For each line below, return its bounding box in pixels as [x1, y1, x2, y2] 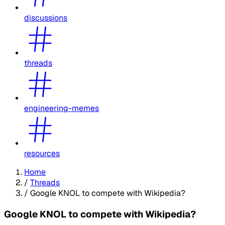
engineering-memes [24, 102, 99, 114]
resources [24, 148, 60, 159]
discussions [24, 12, 67, 23]
